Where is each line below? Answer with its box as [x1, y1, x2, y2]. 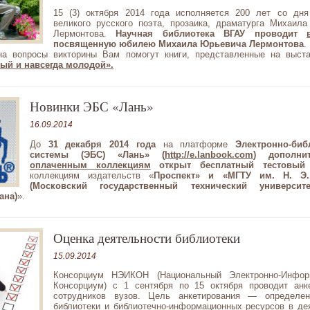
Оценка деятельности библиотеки [53, 228, 240, 246]
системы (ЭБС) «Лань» [30, 149, 149, 160]
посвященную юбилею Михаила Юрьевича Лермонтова [53, 39, 304, 50]
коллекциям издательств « [30, 170, 154, 181]
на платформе [155, 138, 236, 149]
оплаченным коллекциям [30, 159, 151, 170]
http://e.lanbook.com [165, 149, 253, 160]
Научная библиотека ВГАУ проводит [107, 28, 307, 39]
